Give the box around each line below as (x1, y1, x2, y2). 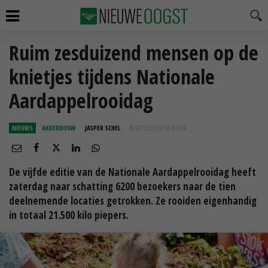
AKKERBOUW (42, 123, 76, 132)
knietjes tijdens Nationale (9, 63, 215, 90)
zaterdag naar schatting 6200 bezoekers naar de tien (9, 179, 236, 193)
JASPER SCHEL (85, 123, 120, 132)
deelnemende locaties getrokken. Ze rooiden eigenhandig (9, 194, 257, 208)
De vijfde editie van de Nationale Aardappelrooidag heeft (9, 165, 256, 179)
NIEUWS (12, 123, 33, 132)
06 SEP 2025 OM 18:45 (129, 123, 176, 132)
